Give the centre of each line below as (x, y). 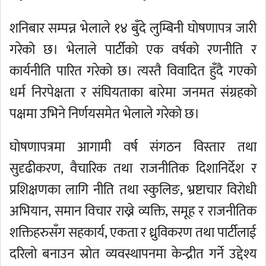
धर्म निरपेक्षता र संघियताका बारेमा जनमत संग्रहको (133, 93)
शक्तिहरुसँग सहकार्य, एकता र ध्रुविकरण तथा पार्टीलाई (133, 233)
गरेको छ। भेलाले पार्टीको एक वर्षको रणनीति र (133, 50)
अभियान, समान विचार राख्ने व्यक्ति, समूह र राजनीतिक (133, 211)
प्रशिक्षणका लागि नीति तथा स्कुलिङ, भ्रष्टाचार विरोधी (133, 190)
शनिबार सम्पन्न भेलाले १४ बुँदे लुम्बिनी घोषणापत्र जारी (133, 28)
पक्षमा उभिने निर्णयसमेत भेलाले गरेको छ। (104, 114)
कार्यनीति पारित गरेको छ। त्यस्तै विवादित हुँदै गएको (133, 71)
